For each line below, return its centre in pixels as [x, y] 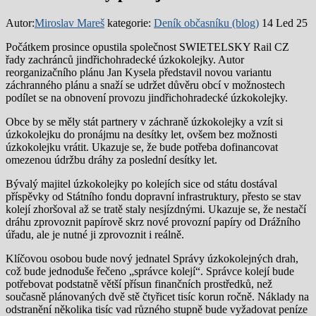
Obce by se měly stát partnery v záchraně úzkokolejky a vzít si [144, 121]
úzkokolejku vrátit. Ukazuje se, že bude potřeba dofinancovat [142, 147]
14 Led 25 [285, 23]
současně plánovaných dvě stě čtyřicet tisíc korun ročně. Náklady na [157, 296]
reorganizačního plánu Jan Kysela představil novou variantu [139, 72]
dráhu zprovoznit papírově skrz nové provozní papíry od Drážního [153, 221]
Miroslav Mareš [69, 23]
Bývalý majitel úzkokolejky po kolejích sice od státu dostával [141, 183]
